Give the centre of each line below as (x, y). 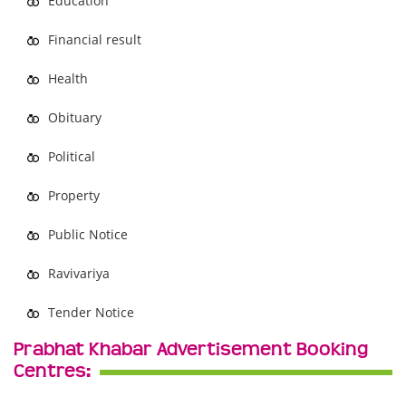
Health (68, 78)
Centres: (52, 372)
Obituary (75, 117)
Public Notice (88, 234)
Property (74, 195)
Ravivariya (79, 273)
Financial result (95, 39)
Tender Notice (91, 312)
